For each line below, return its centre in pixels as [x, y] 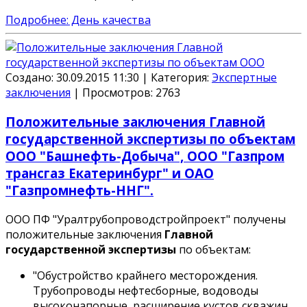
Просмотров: [118, 93]
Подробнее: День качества [78, 20]
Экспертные [244, 78]
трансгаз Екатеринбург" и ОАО [110, 173]
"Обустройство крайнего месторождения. [145, 275]
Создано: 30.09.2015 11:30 [74, 78]
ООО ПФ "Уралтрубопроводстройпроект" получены [146, 219]
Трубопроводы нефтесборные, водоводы [146, 290]
